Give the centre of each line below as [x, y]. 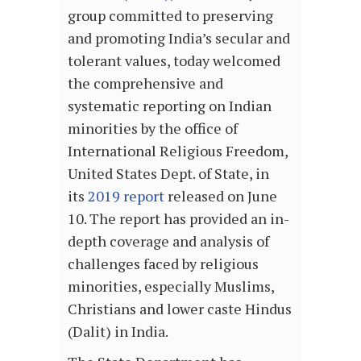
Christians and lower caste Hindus [180, 309]
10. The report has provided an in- [178, 219]
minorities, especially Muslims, [171, 286]
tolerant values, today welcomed [174, 61]
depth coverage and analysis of [168, 241]
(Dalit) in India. [118, 332]
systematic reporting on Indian [170, 106]
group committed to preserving [170, 16]
